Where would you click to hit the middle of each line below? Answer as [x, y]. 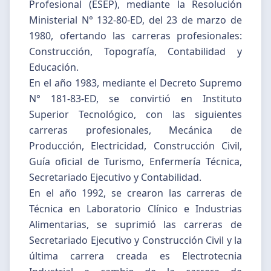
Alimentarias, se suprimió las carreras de [135, 224]
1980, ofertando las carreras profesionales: [135, 35]
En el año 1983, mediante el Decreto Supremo [135, 83]
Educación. [54, 67]
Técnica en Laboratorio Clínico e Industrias [135, 208]
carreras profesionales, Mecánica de [135, 130]
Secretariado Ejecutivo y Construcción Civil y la [135, 240]
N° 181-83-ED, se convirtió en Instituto [135, 98]
